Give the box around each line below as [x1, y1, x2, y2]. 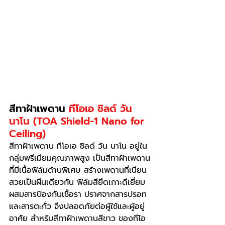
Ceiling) [9, 126, 46, 141]
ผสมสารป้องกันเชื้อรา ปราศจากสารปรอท [9, 188, 147, 200]
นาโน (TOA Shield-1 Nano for [9, 113, 148, 129]
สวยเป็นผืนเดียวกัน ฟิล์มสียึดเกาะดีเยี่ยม [9, 176, 148, 188]
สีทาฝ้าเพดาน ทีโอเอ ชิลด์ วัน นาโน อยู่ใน [9, 140, 150, 152]
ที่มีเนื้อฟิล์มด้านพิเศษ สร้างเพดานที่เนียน [9, 164, 147, 176]
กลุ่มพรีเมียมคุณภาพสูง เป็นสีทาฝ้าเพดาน [9, 152, 150, 164]
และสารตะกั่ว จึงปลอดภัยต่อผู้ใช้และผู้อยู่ [9, 200, 145, 212]
